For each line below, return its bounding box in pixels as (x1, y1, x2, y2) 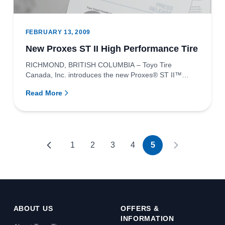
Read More (25, 88, 62, 97)
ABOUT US (13, 204, 53, 212)
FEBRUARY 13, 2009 (25, 28, 90, 36)
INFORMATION (120, 214, 174, 222)
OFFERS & (120, 204, 159, 212)
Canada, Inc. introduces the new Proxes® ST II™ (25, 70, 182, 79)
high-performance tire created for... (25, 80, 137, 89)
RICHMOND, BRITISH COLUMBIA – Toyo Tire (25, 60, 172, 69)
